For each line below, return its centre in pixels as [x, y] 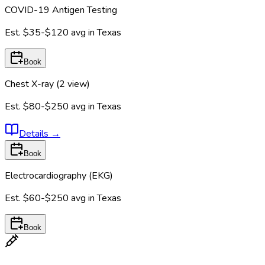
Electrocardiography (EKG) [59, 176]
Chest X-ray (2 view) [47, 84]
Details [35, 134]
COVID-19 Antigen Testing [61, 10]
